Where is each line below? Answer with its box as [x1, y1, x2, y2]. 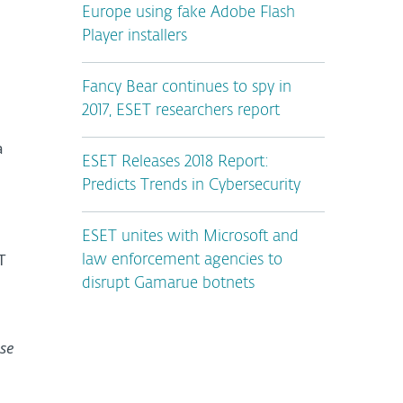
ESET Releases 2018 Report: [82, 155, 269, 170]
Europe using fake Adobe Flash [82, 5, 295, 21]
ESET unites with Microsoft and [82, 229, 299, 245]
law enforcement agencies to [82, 253, 282, 268]
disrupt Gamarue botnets [82, 276, 255, 291]
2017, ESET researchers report [82, 103, 280, 119]
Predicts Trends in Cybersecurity [82, 178, 300, 193]
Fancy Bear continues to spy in [82, 80, 291, 95]
